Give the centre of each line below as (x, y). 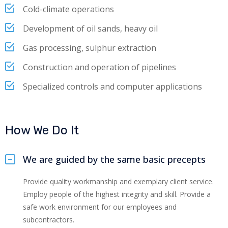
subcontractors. (49, 219)
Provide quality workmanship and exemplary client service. (118, 181)
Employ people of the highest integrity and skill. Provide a (117, 194)
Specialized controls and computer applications (112, 86)
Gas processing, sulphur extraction (90, 48)
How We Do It (42, 130)
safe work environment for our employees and (100, 207)
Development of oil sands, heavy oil (90, 28)
